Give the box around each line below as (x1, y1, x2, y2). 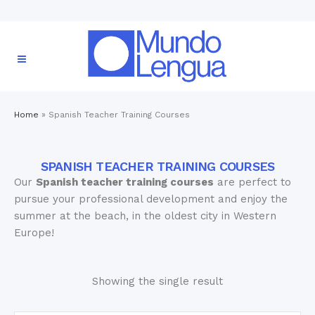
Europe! (14, 226, 54, 239)
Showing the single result (92, 275, 223, 288)
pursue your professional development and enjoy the (14, 193, 288, 205)
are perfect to (214, 176, 291, 188)
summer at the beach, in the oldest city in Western (14, 210, 276, 222)
